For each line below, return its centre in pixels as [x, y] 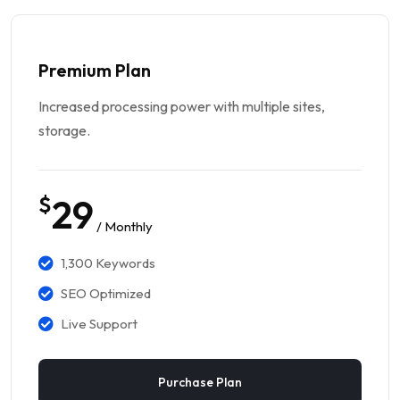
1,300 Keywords [108, 262]
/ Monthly [125, 227]
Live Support [99, 323]
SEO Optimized [106, 293]
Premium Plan [95, 70]
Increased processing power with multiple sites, [182, 106]
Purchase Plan [200, 382]
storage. [64, 130]
